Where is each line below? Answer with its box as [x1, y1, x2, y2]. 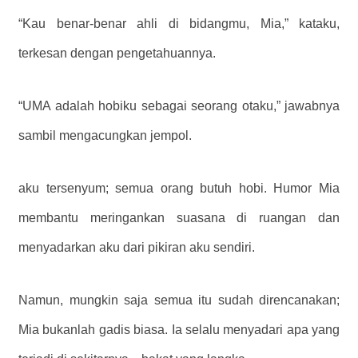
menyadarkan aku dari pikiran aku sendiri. [18, 240, 255, 254]
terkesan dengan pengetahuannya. [18, 46, 216, 60]
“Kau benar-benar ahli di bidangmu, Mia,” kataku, [18, 16, 340, 30]
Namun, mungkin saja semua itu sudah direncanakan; [18, 292, 340, 307]
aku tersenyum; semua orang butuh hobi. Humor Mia [18, 181, 340, 195]
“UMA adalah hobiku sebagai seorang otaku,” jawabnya [18, 98, 340, 113]
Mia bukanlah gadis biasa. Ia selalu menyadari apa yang [18, 322, 340, 336]
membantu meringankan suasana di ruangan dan [18, 210, 340, 225]
